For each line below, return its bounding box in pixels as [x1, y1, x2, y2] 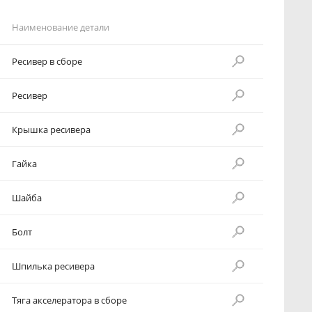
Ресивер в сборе [12, 55, 82, 68]
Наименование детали [12, 21, 109, 33]
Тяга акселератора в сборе [12, 294, 127, 306]
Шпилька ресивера [12, 260, 95, 272]
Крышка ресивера [12, 123, 91, 136]
